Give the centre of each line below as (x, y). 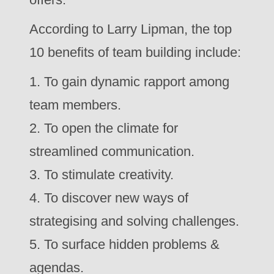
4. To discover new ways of (109, 198)
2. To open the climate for (104, 128)
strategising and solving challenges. (134, 221)
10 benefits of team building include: (135, 52)
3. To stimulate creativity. (102, 175)
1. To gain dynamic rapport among (129, 82)
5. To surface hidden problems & (124, 244)
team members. (75, 105)
